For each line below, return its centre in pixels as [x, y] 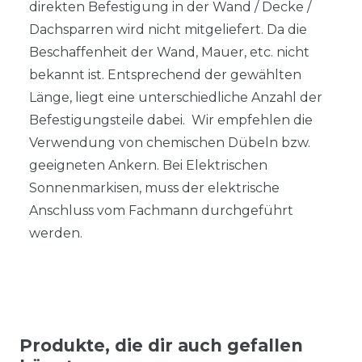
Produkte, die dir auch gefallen [161, 345]
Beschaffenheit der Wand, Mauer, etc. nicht [169, 52]
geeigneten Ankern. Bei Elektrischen [148, 165]
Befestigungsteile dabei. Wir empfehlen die [171, 120]
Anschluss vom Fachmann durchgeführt [161, 210]
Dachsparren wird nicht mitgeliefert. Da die [168, 29]
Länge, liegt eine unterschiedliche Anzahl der [176, 97]
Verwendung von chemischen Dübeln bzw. [170, 143]
